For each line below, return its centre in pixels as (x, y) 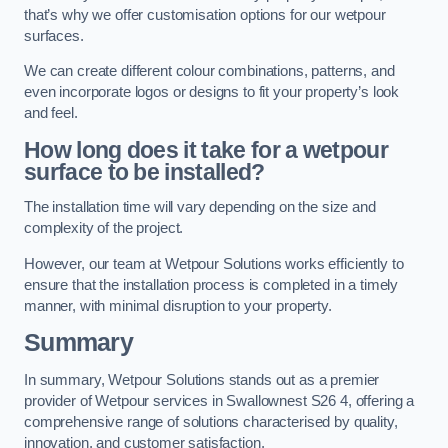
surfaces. (54, 35)
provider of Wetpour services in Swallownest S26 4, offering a (219, 400)
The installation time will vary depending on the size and (200, 207)
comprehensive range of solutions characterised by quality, (211, 421)
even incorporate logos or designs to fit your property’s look (212, 92)
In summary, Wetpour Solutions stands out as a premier (202, 379)
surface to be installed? (144, 171)
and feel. (51, 113)
